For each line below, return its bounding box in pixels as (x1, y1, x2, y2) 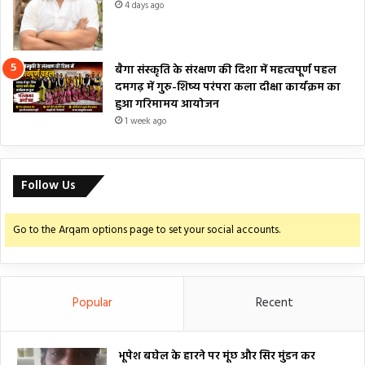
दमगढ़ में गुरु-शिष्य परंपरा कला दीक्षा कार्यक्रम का (115, 78, 341, 98)
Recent (255, 293, 293, 314)
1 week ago (125, 114, 166, 130)
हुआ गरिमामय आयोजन (115, 95, 219, 115)
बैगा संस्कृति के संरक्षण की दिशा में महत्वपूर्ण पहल (115, 61, 336, 81)
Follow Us (21, 176, 76, 196)
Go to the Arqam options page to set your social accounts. (13, 222, 280, 240)
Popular (72, 293, 112, 314)
